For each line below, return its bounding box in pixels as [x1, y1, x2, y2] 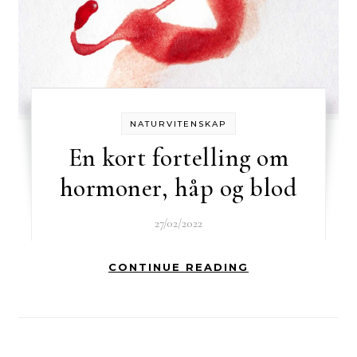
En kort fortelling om [68, 141, 289, 173]
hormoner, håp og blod [59, 171, 298, 203]
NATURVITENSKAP [129, 118, 227, 129]
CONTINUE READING [108, 260, 249, 273]
